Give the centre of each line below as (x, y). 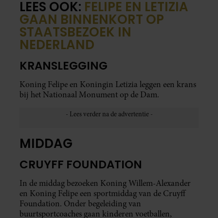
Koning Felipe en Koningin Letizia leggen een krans (108, 84)
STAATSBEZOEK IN (75, 32)
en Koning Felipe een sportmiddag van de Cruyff (102, 194)
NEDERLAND (57, 45)
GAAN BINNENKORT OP (92, 19)
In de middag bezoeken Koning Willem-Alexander (105, 183)
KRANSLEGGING (65, 65)
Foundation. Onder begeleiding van (80, 204)
